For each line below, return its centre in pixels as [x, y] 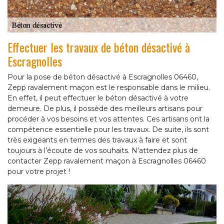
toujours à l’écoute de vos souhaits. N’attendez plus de [103, 151]
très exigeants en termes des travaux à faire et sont [97, 140]
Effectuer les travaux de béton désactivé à [99, 47]
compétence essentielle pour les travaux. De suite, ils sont [108, 130]
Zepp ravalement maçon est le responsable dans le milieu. [109, 88]
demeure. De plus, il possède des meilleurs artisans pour [105, 109]
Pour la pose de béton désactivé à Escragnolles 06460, [103, 77]
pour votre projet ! [39, 172]
